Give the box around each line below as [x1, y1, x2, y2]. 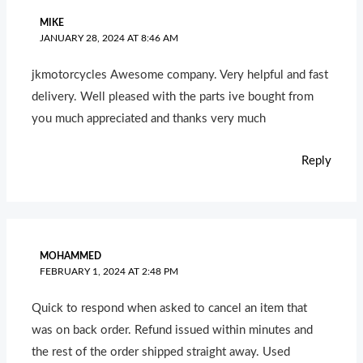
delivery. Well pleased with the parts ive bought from [32, 90, 314, 103]
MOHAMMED [39, 250, 101, 261]
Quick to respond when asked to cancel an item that [32, 301, 308, 314]
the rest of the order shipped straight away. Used [32, 345, 291, 358]
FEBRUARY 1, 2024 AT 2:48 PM [39, 266, 178, 276]
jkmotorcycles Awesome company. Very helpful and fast [32, 68, 329, 81]
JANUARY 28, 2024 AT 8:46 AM [39, 32, 178, 43]
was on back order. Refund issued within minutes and [32, 323, 314, 336]
